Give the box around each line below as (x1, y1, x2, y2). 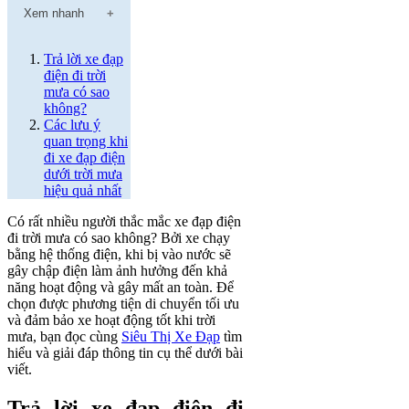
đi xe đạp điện (44, 150, 125, 165)
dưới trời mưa (44, 166, 122, 182)
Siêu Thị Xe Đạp (121, 329, 220, 344)
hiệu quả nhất (44, 183, 121, 198)
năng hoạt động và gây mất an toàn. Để (7, 279, 234, 295)
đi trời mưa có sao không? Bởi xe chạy (7, 230, 230, 246)
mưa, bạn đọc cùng (7, 329, 121, 344)
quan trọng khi (44, 133, 128, 149)
